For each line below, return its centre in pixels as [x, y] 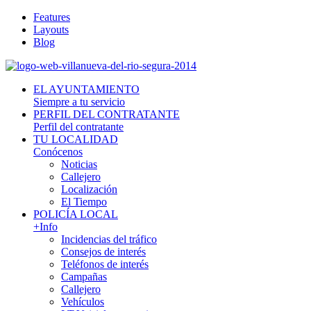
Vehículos [83, 302]
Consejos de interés [103, 252]
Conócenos [58, 152]
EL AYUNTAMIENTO [86, 89]
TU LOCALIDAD [76, 139]
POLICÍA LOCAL [76, 214]
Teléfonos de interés [105, 264]
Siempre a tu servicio [79, 102]
